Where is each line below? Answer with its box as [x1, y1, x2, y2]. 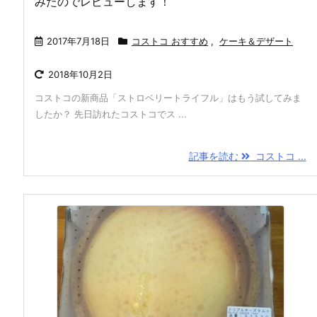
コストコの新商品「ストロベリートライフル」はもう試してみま [35, 92, 301, 103]
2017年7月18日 [47, 35, 110, 47]
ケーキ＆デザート [219, 35, 293, 47]
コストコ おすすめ [132, 35, 208, 47]
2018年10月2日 [48, 69, 113, 80]
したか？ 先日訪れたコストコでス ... [35, 108, 187, 120]
